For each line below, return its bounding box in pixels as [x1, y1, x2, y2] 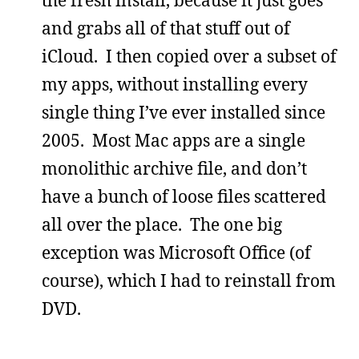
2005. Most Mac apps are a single [42, 128, 305, 151]
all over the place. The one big [42, 212, 282, 236]
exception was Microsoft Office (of [42, 240, 311, 264]
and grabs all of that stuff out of [42, 16, 290, 39]
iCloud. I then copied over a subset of [42, 44, 337, 67]
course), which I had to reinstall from [42, 268, 336, 292]
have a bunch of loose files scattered [42, 184, 326, 208]
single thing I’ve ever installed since [42, 100, 325, 123]
